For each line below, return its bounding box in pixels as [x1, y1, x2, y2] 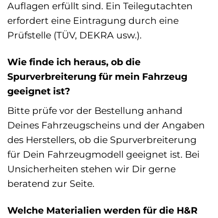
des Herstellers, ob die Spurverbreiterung [7, 133, 197, 145]
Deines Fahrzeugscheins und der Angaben [7, 119, 205, 131]
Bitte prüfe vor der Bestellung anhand [7, 104, 182, 116]
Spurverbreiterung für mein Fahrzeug [7, 71, 187, 83]
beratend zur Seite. [7, 177, 94, 189]
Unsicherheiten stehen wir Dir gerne [7, 163, 176, 175]
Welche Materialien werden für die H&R [7, 204, 198, 216]
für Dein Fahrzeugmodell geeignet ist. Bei [7, 148, 200, 160]
